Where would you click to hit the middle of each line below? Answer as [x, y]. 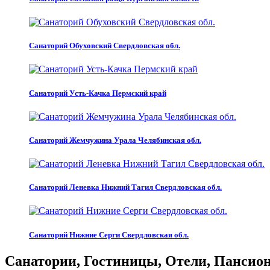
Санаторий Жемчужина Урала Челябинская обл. [115, 140]
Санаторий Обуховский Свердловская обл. [105, 46]
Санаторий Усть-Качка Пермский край [98, 93]
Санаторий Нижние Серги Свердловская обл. [109, 234]
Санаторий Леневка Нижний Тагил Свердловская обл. [125, 187]
